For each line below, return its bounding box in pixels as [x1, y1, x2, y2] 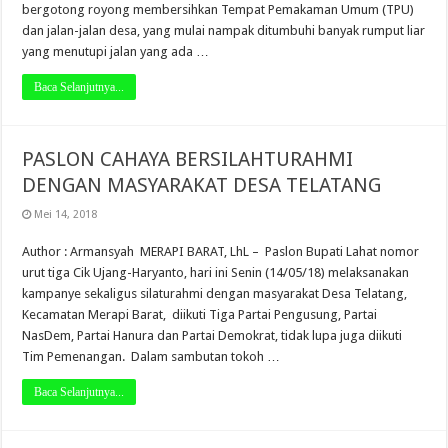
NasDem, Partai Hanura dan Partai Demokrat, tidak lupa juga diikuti [22, 327, 406, 343]
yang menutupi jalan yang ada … [22, 43, 210, 59]
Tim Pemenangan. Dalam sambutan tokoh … [22, 348, 281, 364]
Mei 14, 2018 [34, 207, 98, 221]
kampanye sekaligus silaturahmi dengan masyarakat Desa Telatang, [22, 285, 408, 301]
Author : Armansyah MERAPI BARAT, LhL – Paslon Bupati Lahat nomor [22, 243, 420, 259]
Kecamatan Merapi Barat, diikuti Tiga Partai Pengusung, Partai [22, 306, 378, 322]
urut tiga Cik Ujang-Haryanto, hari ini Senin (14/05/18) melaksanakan [22, 264, 410, 280]
